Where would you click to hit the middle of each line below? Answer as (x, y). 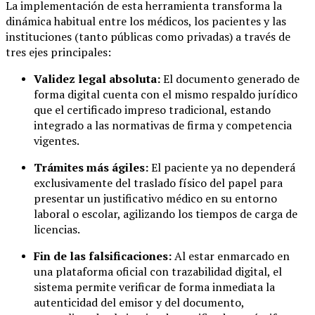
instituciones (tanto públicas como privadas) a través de (148, 36)
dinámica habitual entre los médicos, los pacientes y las (146, 21)
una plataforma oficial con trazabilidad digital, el (158, 271)
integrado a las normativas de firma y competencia (163, 125)
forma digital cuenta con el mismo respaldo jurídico (166, 94)
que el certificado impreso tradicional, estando (152, 109)
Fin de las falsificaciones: (103, 256)
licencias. (57, 229)
